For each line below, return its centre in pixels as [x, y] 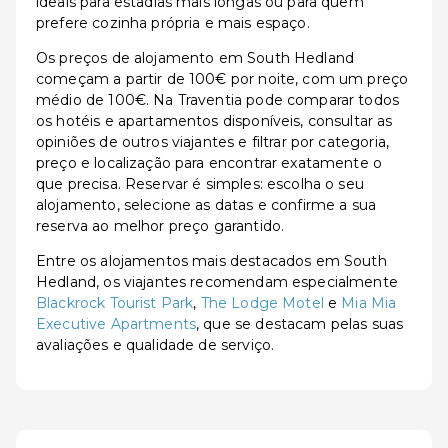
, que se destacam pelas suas [300, 324]
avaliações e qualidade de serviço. [155, 345]
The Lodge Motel [262, 303]
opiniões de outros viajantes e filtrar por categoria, [212, 142]
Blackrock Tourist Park [115, 303]
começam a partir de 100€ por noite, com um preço [222, 79]
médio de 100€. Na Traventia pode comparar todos [218, 100]
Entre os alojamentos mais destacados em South [211, 261]
